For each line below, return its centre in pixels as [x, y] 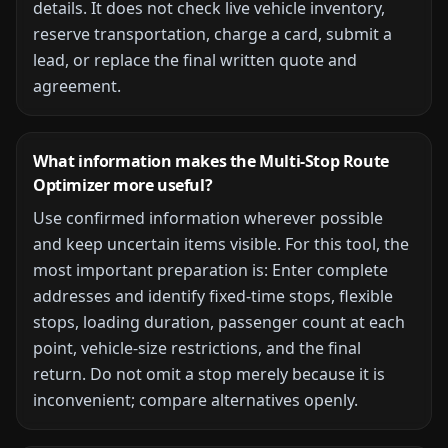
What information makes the [146, 161]
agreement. [77, 86]
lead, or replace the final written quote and [195, 60]
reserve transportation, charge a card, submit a [212, 34]
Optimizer [71, 185]
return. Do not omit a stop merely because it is [209, 374]
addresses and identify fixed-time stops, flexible [213, 296]
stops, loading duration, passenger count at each [219, 322]
